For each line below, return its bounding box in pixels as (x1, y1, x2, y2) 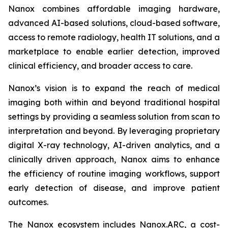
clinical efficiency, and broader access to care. (8, 61, 192, 71)
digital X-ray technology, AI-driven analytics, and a (8, 140, 220, 150)
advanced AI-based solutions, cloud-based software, (8, 18, 220, 28)
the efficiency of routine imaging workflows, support (8, 168, 220, 179)
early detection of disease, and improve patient (8, 183, 220, 193)
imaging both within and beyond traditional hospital (8, 97, 220, 107)
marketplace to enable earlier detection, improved (8, 46, 220, 56)
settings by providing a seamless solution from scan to (8, 111, 220, 122)
